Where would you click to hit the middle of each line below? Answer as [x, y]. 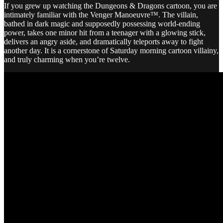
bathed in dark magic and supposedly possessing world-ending [102, 23]
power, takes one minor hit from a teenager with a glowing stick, [105, 32]
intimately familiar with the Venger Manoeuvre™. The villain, [101, 14]
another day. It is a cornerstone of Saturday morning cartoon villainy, [111, 50]
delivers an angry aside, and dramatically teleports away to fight [104, 41]
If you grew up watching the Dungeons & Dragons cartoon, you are [111, 5]
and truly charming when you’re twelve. [67, 59]
